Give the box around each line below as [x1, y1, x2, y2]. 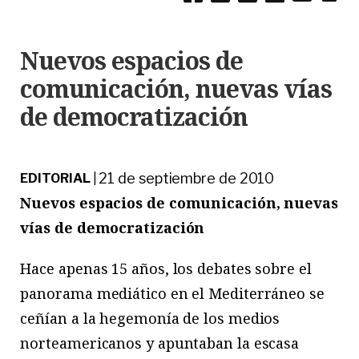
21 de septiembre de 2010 [99, 170, 275, 188]
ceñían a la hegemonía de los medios [20, 309, 280, 329]
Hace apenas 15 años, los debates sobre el [20, 259, 312, 279]
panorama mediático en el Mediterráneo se [20, 284, 325, 304]
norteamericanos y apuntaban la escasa [20, 333, 300, 353]
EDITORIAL [20, 171, 91, 187]
